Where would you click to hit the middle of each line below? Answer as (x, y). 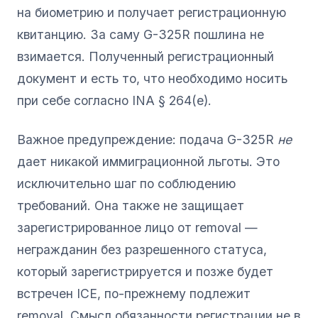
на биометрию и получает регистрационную (152, 12)
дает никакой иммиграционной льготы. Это (148, 161)
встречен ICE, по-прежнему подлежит (134, 293)
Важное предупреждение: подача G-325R (147, 139)
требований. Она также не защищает (131, 205)
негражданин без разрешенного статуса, (142, 249)
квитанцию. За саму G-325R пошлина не (141, 34)
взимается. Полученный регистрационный (146, 56)
